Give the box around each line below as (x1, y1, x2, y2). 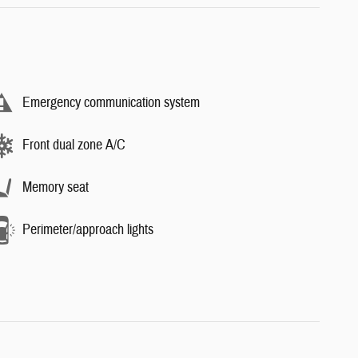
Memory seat (22, 178, 89, 197)
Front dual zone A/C (22, 136, 125, 154)
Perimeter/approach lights (22, 221, 153, 239)
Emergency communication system (22, 93, 200, 112)
